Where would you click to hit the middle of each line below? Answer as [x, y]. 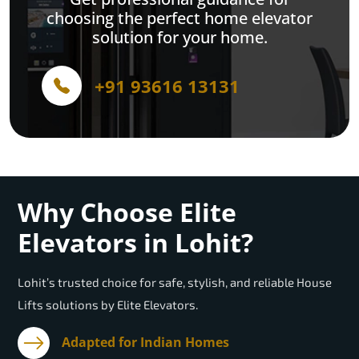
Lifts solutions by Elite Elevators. [108, 305]
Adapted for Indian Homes [145, 343]
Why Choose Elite [127, 212]
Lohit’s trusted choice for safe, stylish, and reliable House [175, 282]
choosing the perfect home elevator [179, 18]
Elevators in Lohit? [135, 243]
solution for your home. [179, 38]
